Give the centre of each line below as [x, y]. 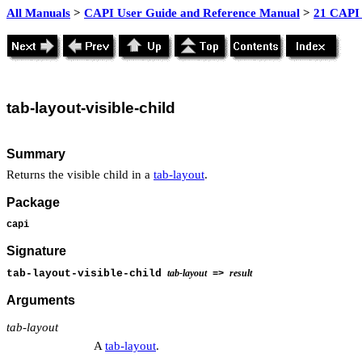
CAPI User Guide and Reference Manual [192, 13]
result [241, 273]
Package [33, 203]
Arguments [41, 301]
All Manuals [38, 13]
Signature [36, 251]
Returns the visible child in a [80, 174]
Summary [36, 154]
